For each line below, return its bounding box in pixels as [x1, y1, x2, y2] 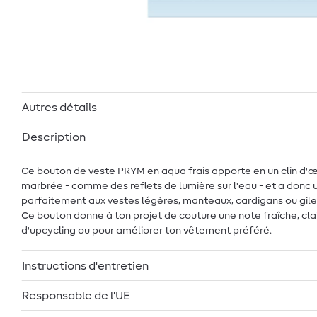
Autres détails [22, 101, 97, 113]
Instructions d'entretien [22, 260, 149, 272]
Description [22, 131, 86, 143]
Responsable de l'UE [22, 289, 130, 301]
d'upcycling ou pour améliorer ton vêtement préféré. [21, 225, 272, 236]
